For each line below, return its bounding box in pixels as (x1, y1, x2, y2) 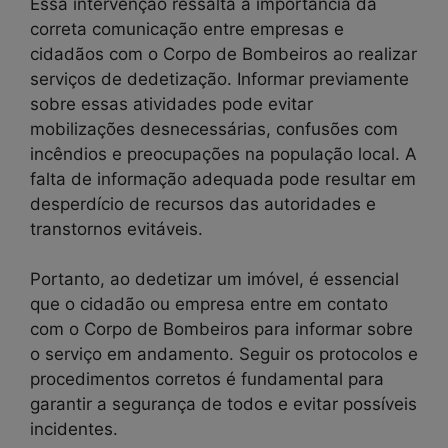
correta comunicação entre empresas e (30, 18, 344, 39)
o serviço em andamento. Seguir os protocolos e (30, 344, 418, 365)
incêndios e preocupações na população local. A (30, 143, 417, 164)
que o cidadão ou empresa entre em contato (30, 294, 388, 315)
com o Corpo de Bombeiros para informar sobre (30, 319, 413, 340)
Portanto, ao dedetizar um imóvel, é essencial (30, 269, 399, 290)
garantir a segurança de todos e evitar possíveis (30, 394, 417, 415)
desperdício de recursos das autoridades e (30, 193, 376, 214)
